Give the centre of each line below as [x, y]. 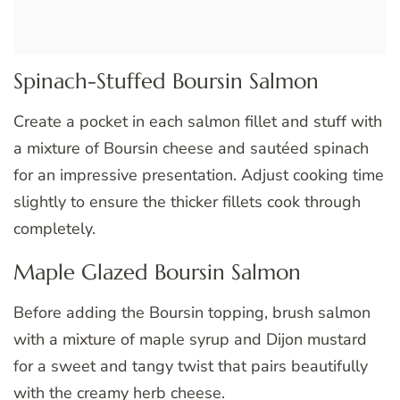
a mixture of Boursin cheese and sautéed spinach [191, 148]
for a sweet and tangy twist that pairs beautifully [191, 366]
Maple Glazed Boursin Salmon [157, 272]
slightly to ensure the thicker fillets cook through [187, 201]
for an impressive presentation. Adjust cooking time [199, 175]
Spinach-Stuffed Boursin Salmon [166, 81]
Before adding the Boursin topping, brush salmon [192, 312]
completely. [54, 228]
